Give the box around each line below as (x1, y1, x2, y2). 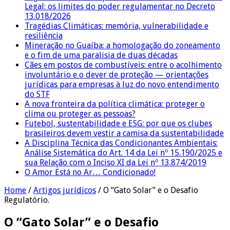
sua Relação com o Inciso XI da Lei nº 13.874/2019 (25, 157, 206, 167)
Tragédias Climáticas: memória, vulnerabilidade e (25, 21, 208, 31)
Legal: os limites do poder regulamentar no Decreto (25, 1, 215, 11)
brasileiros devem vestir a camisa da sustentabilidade (25, 128, 224, 138)
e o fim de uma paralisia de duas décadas (25, 50, 178, 60)
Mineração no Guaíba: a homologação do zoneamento (25, 40, 220, 50)
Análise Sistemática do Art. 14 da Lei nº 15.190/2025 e (25, 147, 222, 158)
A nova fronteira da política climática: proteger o (25, 99, 205, 109)
